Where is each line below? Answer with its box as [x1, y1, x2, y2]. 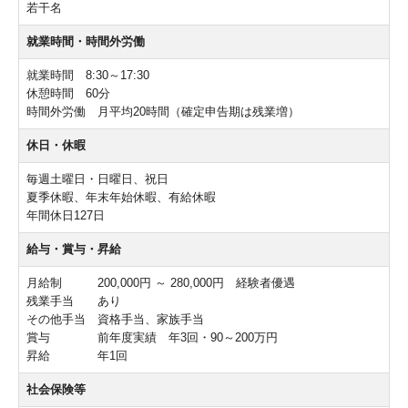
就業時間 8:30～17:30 [26, 68, 149, 83]
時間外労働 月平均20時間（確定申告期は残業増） [26, 105, 300, 119]
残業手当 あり [26, 294, 121, 309]
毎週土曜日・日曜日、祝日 [26, 172, 168, 187]
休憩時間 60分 [26, 87, 110, 101]
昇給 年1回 [26, 349, 127, 363]
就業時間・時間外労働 [26, 35, 145, 49]
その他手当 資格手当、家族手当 [26, 312, 204, 327]
